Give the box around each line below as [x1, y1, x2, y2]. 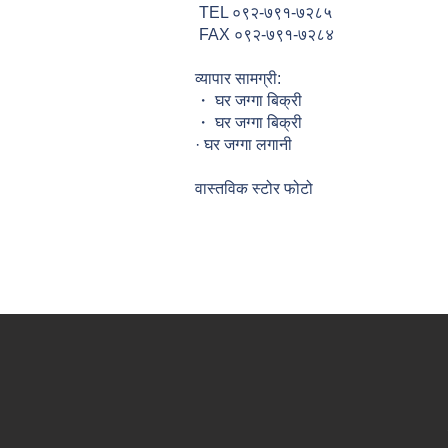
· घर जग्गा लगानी [195, 136, 292, 153]
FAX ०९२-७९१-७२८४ [195, 26, 334, 43]
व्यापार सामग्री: [195, 70, 281, 87]
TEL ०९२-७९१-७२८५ [195, 4, 332, 21]
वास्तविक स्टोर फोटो [195, 180, 313, 197]
